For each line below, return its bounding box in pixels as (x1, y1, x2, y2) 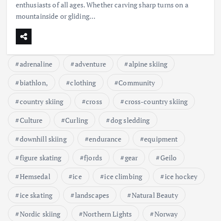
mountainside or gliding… (15, 11, 96, 21)
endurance (89, 134, 122, 144)
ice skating (19, 190, 53, 200)
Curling (65, 115, 88, 125)
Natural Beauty (131, 190, 178, 200)
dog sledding (110, 115, 150, 125)
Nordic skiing (19, 209, 61, 219)
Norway (154, 209, 178, 219)
